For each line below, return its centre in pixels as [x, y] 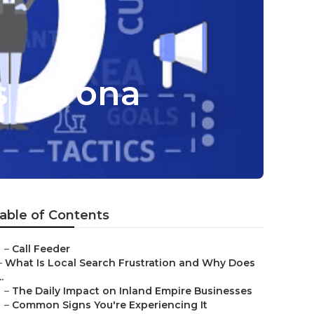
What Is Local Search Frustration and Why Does [130, 263]
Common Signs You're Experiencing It [110, 305]
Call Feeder [41, 249]
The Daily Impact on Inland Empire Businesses [132, 291]
